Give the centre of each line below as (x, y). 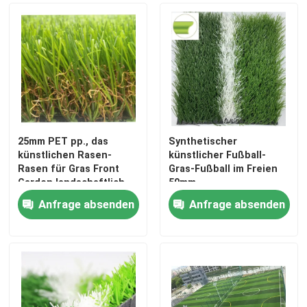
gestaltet (40, 196)
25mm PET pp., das (63, 142)
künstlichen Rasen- (65, 155)
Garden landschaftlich (72, 183)
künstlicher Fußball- (217, 155)
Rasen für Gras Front (69, 169)
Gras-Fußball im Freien (223, 169)
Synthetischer (202, 142)
